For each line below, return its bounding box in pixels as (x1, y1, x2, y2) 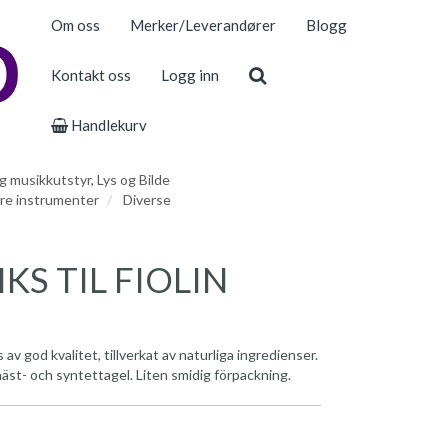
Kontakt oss (50, 66, 131, 84)
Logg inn (160, 66, 219, 84)
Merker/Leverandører (129, 16, 276, 34)
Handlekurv (67, 116, 147, 134)
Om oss (50, 16, 100, 34)
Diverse (123, 191, 171, 208)
